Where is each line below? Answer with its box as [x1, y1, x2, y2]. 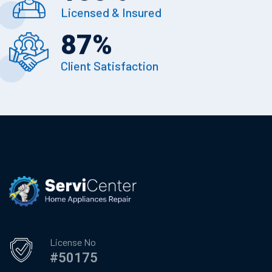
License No [50, 236, 96, 248]
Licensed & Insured [61, 5, 161, 20]
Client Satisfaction [61, 58, 158, 73]
